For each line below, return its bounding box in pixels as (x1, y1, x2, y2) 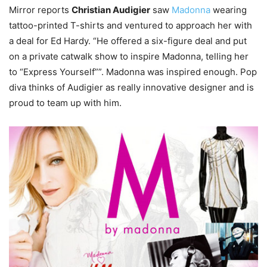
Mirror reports (9, 4, 72, 15)
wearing (210, 4, 247, 15)
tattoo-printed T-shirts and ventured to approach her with (9, 20, 252, 31)
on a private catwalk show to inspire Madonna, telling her (9, 51, 249, 62)
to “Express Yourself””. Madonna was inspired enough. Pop (9, 66, 257, 77)
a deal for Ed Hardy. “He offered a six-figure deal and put (9, 35, 247, 46)
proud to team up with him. (9, 97, 122, 108)
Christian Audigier (72, 4, 150, 15)
